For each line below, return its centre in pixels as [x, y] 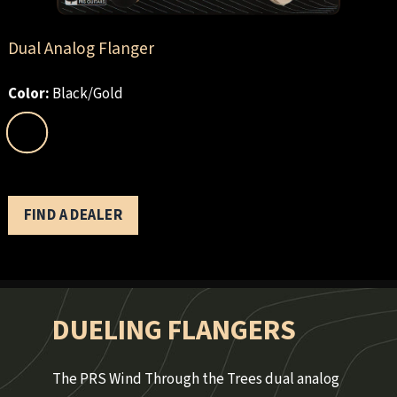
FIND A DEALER [73, 215]
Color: [28, 94]
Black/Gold [87, 94]
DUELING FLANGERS [174, 331]
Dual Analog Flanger [81, 48]
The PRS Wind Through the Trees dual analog [195, 380]
